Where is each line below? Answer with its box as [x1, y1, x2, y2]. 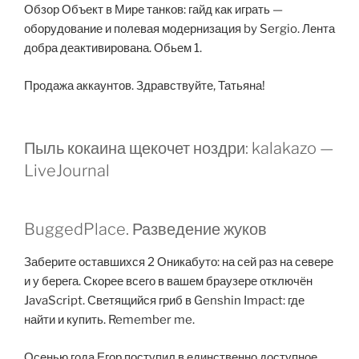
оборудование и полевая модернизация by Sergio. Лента [24, 22, 335, 37]
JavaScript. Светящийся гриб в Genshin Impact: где [24, 293, 305, 309]
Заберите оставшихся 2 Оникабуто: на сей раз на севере [24, 255, 333, 270]
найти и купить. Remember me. [24, 313, 195, 328]
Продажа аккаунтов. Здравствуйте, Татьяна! [24, 78, 265, 93]
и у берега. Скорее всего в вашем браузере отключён [24, 274, 313, 289]
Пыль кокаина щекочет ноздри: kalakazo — [24, 139, 333, 159]
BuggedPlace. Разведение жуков [24, 220, 267, 240]
